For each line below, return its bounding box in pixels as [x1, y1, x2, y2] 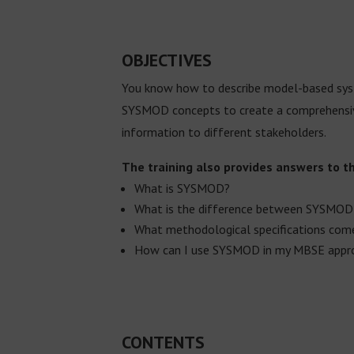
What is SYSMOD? [134, 180, 231, 197]
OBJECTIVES [122, 49, 213, 72]
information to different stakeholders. [122, 124, 327, 141]
